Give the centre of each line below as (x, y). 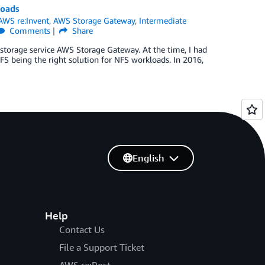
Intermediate (163, 20)
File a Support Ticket (101, 248)
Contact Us (82, 230)
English (148, 158)
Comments (29, 30)
